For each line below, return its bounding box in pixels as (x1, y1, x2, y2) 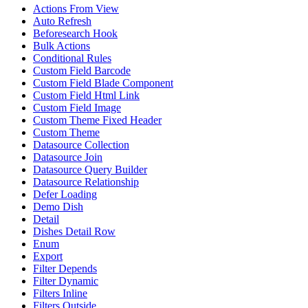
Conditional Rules (33, 52, 111, 64)
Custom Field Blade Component (33, 76, 173, 89)
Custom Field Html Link (33, 89, 140, 101)
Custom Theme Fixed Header (33, 113, 162, 126)
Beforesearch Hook (33, 27, 118, 39)
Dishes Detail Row (33, 225, 115, 237)
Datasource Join (33, 151, 102, 163)
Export (33, 250, 63, 262)
